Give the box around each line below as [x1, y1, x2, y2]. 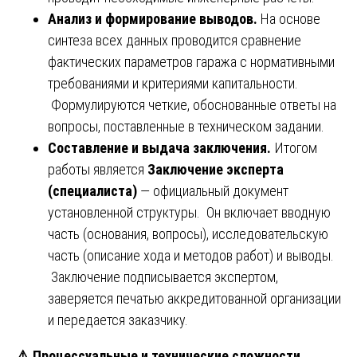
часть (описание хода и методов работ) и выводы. [48, 246, 334, 264]
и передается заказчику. [48, 311, 188, 328]
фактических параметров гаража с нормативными [48, 53, 335, 70]
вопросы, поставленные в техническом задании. [48, 117, 324, 135]
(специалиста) [48, 182, 137, 199]
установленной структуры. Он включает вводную [48, 203, 331, 221]
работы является [48, 160, 147, 178]
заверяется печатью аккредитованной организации [48, 289, 341, 307]
